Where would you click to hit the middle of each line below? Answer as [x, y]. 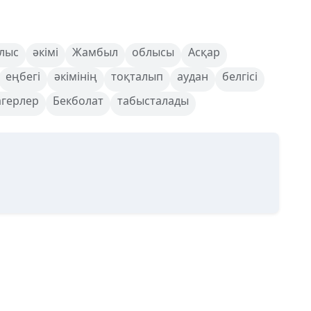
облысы [153, 52]
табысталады [153, 101]
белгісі [240, 76]
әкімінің [76, 76]
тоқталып [137, 76]
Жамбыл [95, 52]
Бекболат [78, 101]
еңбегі [23, 76]
